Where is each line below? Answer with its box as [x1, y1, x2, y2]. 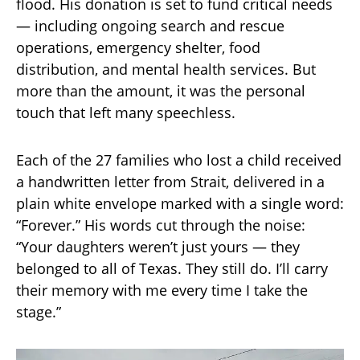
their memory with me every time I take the [16, 280, 308, 300]
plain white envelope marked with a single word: [16, 193, 344, 213]
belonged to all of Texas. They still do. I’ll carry [16, 258, 328, 278]
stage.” [16, 301, 61, 321]
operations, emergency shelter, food [16, 37, 260, 57]
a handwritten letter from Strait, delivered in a [16, 171, 325, 191]
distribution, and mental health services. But [16, 59, 316, 79]
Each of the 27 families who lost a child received [16, 149, 342, 170]
